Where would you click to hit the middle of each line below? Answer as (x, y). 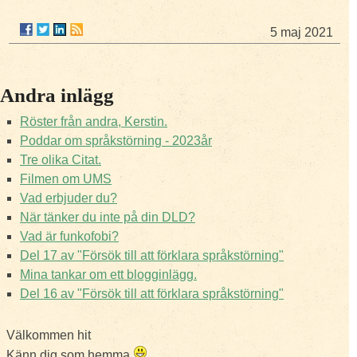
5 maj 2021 (302, 32)
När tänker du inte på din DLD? (108, 217)
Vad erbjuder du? (69, 198)
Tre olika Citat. (61, 160)
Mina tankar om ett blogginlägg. (108, 275)
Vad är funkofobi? (69, 236)
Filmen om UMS (66, 179)
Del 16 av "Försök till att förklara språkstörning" (152, 294)
